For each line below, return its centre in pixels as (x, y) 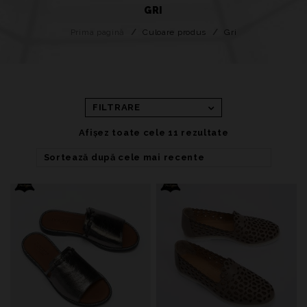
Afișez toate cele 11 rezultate (153, 133)
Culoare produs (175, 32)
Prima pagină (98, 32)
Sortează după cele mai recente (124, 157)
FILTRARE (116, 107)
